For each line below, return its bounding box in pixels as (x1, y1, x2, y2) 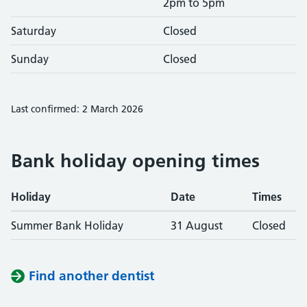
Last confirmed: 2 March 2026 (11, 103, 143, 115)
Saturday (11, 24, 56, 38)
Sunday (11, 52, 49, 66)
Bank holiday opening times (11, 149, 260, 172)
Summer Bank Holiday (11, 219, 123, 232)
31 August (171, 219, 223, 232)
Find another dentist (29, 268, 154, 284)
